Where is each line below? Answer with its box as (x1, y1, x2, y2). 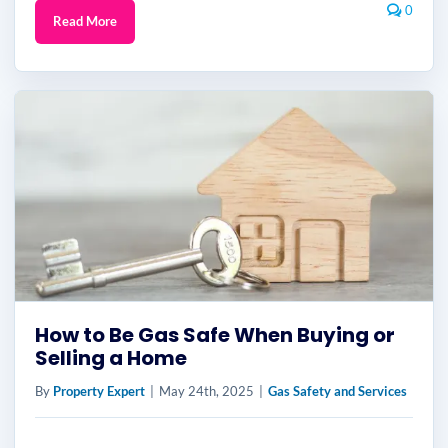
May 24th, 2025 (159, 383, 254, 399)
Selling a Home (35, 344, 187, 372)
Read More (53, 13, 117, 29)
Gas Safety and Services (268, 383, 407, 399)
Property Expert (53, 383, 145, 399)
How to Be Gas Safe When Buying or (35, 321, 395, 349)
